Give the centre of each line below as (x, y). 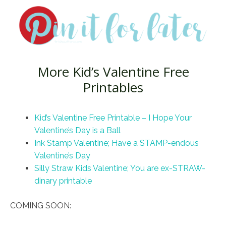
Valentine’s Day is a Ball (77, 131)
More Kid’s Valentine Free (113, 71)
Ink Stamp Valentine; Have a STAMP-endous (117, 143)
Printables (113, 87)
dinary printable (63, 181)
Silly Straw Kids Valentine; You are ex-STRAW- (120, 168)
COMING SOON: (41, 206)
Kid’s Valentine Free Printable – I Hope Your (113, 118)
